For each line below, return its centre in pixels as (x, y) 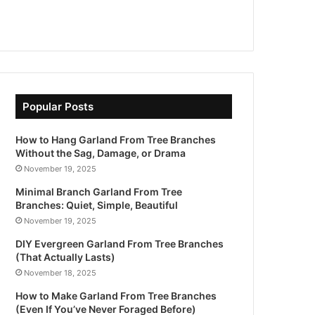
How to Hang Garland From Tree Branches (116, 140)
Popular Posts (58, 107)
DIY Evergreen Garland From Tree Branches (120, 244)
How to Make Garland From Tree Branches (116, 296)
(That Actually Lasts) (66, 257)
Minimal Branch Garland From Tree (99, 192)
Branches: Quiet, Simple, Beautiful (97, 205)
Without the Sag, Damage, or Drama (101, 153)
